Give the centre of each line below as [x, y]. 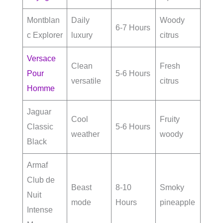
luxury [82, 35]
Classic [40, 127]
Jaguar [39, 112]
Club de [41, 180]
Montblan [43, 20]
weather [85, 134]
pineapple [177, 203]
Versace [41, 59]
